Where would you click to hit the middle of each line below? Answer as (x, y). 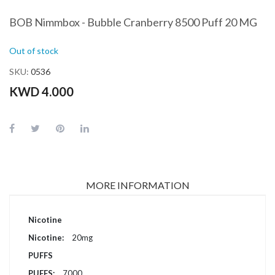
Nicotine (45, 219)
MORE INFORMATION (137, 185)
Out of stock (34, 50)
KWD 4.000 (41, 91)
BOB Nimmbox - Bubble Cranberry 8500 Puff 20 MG (133, 22)
